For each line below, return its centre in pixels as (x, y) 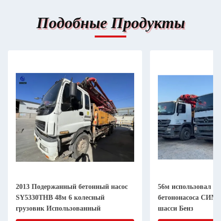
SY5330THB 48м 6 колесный (60, 198)
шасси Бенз (176, 208)
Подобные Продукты (110, 23)
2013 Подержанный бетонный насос (72, 187)
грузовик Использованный (58, 208)
